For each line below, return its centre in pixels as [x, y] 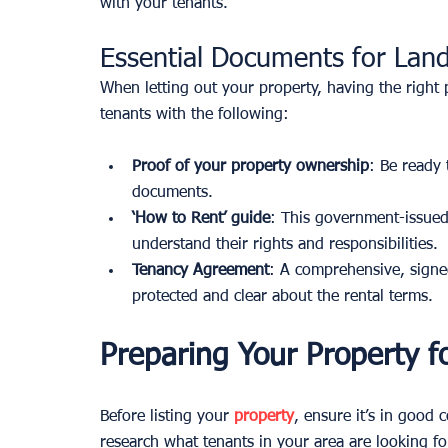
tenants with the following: [194, 114]
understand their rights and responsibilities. [285, 244]
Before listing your [167, 416]
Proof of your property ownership [250, 166]
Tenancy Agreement [200, 270]
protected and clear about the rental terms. [282, 296]
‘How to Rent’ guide [201, 218]
